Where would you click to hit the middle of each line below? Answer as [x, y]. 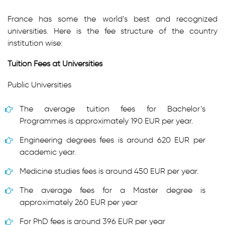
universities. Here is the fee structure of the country [113, 31]
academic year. [48, 152]
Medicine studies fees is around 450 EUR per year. [109, 171]
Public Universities [39, 85]
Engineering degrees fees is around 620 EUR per [113, 140]
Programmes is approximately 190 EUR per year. [106, 121]
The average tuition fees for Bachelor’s [113, 109]
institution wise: [35, 43]
